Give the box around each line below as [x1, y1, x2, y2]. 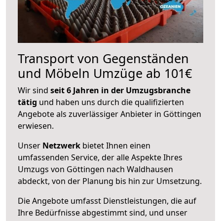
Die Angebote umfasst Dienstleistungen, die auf [18, 195, 196, 206]
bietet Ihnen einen [80, 140, 150, 151]
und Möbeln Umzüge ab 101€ [18, 64, 192, 81]
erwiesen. [18, 120, 54, 131]
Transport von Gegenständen [18, 49, 189, 67]
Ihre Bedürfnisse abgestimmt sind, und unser [18, 207, 187, 218]
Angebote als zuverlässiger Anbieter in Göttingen [18, 108, 201, 119]
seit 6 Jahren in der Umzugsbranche [50, 84, 190, 96]
